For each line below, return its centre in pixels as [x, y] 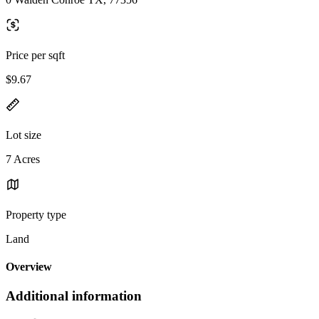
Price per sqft [35, 55]
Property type [36, 214]
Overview [29, 267]
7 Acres [23, 159]
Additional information [74, 296]
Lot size [23, 135]
